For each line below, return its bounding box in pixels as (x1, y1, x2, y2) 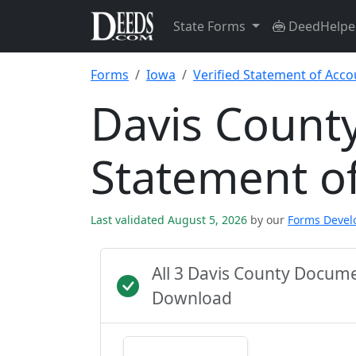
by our (250, 212, 284, 227)
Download (152, 287, 232, 309)
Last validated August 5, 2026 (91, 212, 250, 227)
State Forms (173, 17, 249, 35)
